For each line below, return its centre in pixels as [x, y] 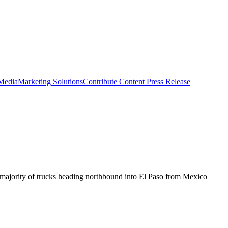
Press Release [167, 81]
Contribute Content [114, 81]
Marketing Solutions [50, 81]
